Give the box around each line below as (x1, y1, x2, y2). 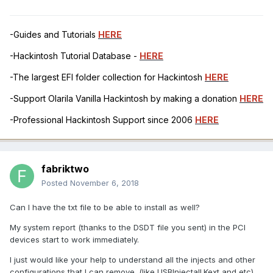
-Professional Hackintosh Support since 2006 (10, 115, 195, 126)
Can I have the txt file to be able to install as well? (10, 202, 200, 213)
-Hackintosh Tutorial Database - (10, 51, 140, 62)
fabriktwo (41, 163, 89, 175)
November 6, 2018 (70, 178, 139, 188)
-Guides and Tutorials (10, 29, 98, 40)
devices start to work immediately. (10, 235, 139, 245)
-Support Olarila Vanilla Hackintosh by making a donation (10, 93, 239, 104)
